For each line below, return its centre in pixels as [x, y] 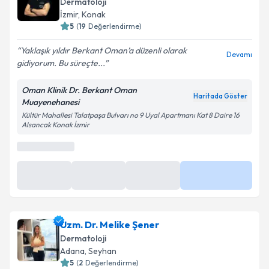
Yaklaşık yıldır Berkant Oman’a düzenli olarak [104, 50]
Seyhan [102, 251]
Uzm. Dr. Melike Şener [110, 225]
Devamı [239, 54]
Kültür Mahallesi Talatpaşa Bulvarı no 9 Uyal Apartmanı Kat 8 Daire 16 [131, 115]
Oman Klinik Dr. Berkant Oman [79, 90]
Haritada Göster [220, 96]
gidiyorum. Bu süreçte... [61, 63]
